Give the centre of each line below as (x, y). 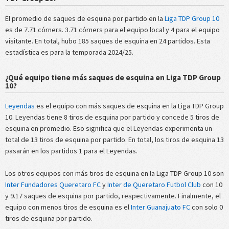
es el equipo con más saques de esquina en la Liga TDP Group (129, 106)
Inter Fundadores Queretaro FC (53, 184)
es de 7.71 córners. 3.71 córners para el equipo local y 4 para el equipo (112, 29)
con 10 (212, 184)
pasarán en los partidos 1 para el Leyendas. (71, 151)
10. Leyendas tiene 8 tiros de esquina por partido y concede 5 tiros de (112, 117)
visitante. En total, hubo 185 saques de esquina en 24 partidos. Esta (108, 41)
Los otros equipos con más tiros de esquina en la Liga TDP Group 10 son (114, 173)
